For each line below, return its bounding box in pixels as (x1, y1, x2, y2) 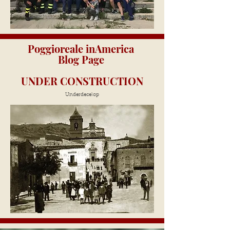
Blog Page (57, 52, 107, 66)
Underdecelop (65, 92, 99, 98)
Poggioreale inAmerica (28, 42, 137, 55)
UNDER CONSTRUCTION (21, 74, 143, 88)
